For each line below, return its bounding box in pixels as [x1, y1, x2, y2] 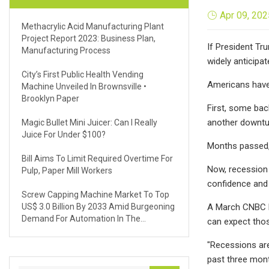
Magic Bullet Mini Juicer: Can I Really [22, 117, 157, 127]
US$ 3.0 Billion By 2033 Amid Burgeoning [22, 201, 175, 211]
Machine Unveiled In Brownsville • [22, 81, 147, 91]
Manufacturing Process [22, 45, 110, 55]
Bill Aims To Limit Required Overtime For [22, 153, 173, 163]
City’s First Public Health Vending [22, 69, 144, 79]
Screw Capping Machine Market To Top [22, 189, 169, 199]
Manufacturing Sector [22, 225, 105, 235]
